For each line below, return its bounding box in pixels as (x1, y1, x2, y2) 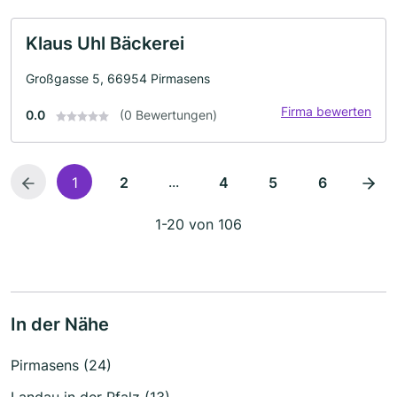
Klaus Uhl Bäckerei (26, 33, 184, 54)
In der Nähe (11, 314, 109, 335)
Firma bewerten (281, 104, 371, 119)
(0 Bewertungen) (120, 107, 217, 122)
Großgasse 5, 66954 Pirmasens (26, 71, 210, 86)
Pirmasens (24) (11, 356, 112, 374)
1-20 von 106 (155, 215, 242, 233)
